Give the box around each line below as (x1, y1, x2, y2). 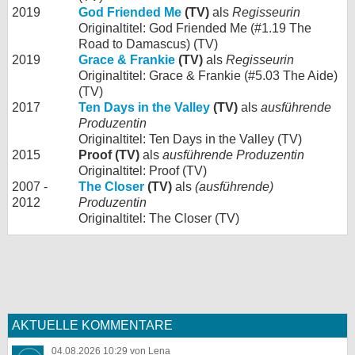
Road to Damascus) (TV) (78, 36, 218, 51)
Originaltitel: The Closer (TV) (78, 211, 239, 225)
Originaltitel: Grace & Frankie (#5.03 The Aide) (78, 68, 338, 82)
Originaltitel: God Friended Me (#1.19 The (78, 21, 311, 35)
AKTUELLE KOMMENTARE (12, 318, 173, 332)
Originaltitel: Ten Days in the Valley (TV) (78, 132, 302, 146)
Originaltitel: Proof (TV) (78, 163, 207, 177)
